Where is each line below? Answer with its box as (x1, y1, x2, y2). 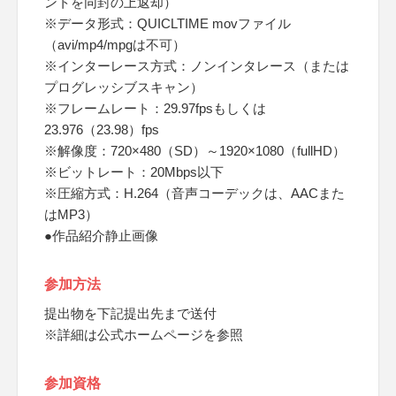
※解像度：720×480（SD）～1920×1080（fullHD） (44, 143, 346, 158)
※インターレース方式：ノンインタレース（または (44, 58, 349, 73)
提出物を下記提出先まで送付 (44, 306, 217, 321)
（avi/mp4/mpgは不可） (44, 37, 186, 52)
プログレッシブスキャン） (44, 80, 203, 95)
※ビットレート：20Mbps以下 (44, 164, 224, 179)
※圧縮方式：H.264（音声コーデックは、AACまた (44, 186, 345, 201)
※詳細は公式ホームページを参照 (44, 327, 243, 342)
